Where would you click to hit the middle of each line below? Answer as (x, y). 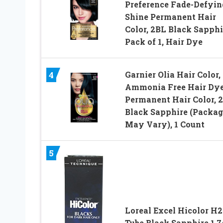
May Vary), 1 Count (165, 124)
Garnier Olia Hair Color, (172, 74)
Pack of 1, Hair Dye (164, 41)
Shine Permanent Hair (170, 16)
